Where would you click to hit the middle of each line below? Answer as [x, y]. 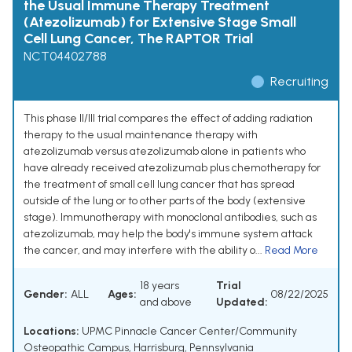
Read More [291, 251]
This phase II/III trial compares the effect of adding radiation [168, 119]
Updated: [242, 302]
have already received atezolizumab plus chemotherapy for [172, 168]
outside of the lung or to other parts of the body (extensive [165, 201]
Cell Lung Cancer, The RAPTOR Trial [138, 39]
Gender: [46, 294]
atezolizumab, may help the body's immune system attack [168, 234]
